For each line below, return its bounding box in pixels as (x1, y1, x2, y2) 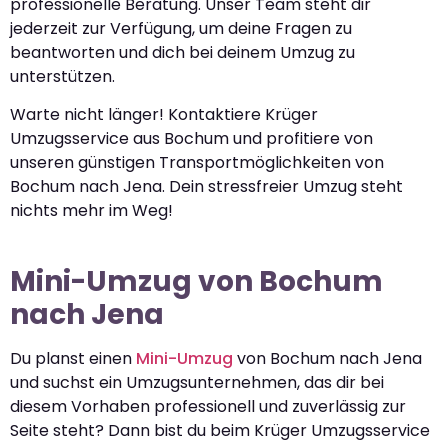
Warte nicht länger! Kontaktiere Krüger (10, 103, 318, 127)
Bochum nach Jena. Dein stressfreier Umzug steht (10, 175, 403, 199)
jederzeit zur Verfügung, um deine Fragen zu (10, 16, 352, 40)
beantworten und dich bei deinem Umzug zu (10, 40, 355, 64)
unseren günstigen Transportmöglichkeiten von (10, 151, 384, 175)
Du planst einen (10, 347, 136, 371)
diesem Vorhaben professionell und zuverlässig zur (10, 395, 406, 419)
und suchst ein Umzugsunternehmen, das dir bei (10, 371, 384, 395)
